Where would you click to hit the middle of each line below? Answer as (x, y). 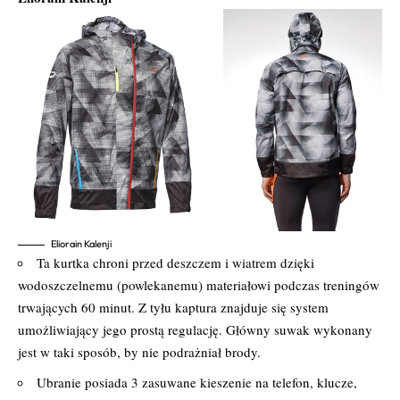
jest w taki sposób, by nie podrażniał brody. (139, 351)
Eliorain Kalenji (81, 243)
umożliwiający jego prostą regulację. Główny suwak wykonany (195, 329)
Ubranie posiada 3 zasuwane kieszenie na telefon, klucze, (197, 382)
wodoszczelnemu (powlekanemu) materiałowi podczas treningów (199, 284)
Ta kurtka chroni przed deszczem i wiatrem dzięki (175, 262)
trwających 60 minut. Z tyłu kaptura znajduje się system (173, 307)
